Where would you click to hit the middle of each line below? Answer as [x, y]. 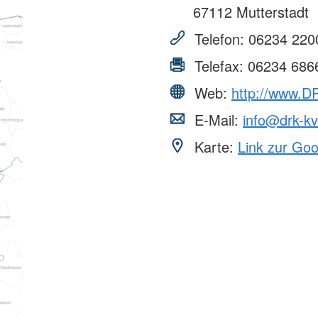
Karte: [214, 146]
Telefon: [219, 38]
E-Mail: [216, 119]
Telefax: [219, 65]
